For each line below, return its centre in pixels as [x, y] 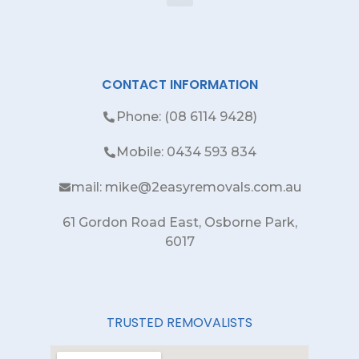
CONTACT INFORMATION [179, 85]
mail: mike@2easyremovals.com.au [187, 188]
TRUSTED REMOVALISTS [179, 322]
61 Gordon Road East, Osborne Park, [179, 223]
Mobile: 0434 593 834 [187, 152]
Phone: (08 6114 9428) [186, 117]
